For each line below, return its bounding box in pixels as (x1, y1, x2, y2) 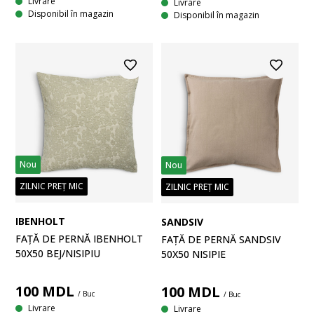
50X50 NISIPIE (161, 247, 226, 261)
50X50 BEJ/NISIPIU (15, 246, 100, 260)
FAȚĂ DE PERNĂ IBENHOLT (15, 231, 143, 245)
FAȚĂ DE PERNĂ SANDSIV (161, 232, 281, 246)
